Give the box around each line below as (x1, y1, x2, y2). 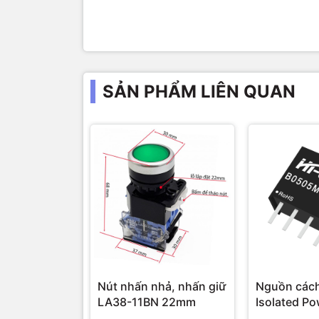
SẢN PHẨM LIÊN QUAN (103, 81, 296, 103)
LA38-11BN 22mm (98, 295, 196, 310)
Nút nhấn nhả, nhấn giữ (98, 279, 226, 294)
